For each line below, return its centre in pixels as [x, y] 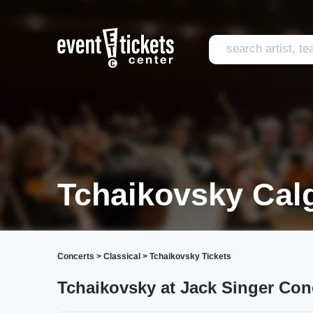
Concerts [76, 256]
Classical [122, 256]
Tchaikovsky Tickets [190, 256]
